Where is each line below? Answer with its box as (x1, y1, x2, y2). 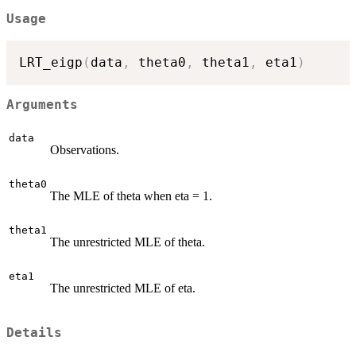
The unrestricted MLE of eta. (50, 281, 195, 295)
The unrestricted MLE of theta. (50, 235, 205, 249)
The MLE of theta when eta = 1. (50, 189, 212, 203)
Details (6, 325, 62, 340)
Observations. (50, 143, 119, 157)
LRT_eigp (19, 54, 83, 70)
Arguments (6, 98, 78, 113)
